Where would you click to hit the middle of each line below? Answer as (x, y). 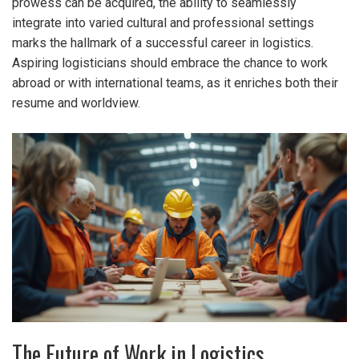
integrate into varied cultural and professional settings (163, 23)
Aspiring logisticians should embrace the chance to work (170, 63)
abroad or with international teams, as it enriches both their (175, 83)
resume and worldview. (76, 103)
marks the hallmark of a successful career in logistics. (163, 43)
